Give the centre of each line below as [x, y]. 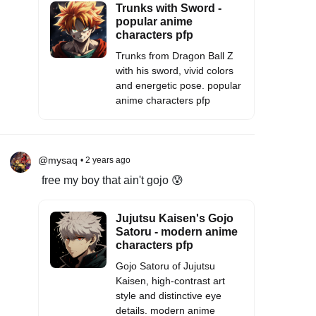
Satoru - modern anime [176, 232]
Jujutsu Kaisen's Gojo [174, 218]
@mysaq [57, 160]
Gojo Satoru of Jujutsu [165, 266]
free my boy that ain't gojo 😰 [112, 180]
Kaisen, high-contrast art [170, 281]
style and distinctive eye [168, 296]
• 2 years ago [105, 160]
